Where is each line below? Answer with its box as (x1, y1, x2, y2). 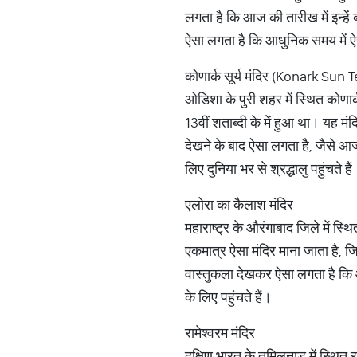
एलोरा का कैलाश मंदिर (185, 195, 293, 214)
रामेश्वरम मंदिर (185, 324, 258, 342)
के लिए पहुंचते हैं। (185, 288, 272, 306)
